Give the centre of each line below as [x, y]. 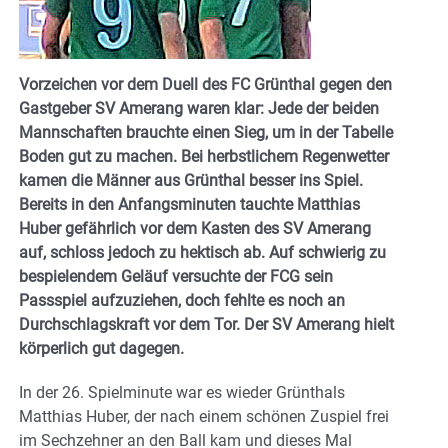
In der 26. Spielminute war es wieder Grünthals [182, 392]
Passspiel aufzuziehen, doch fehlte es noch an [182, 300]
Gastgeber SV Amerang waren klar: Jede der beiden [199, 108]
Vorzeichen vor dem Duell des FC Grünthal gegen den [205, 84]
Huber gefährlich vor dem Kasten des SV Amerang [195, 228]
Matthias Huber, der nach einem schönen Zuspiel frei [204, 416]
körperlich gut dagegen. [101, 348]
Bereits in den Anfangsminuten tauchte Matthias [189, 204]
